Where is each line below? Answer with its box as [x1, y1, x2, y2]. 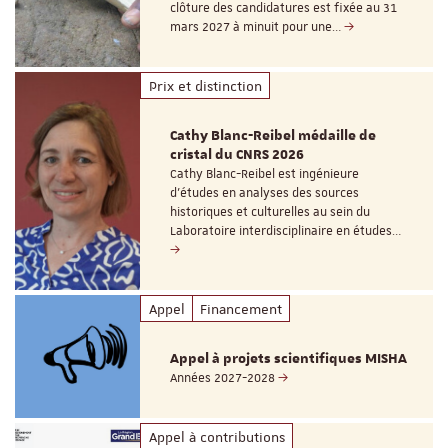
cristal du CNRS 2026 [170, 146, 305, 165]
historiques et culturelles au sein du [170, 204, 371, 221]
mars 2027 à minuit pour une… [170, 19, 345, 36]
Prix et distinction [148, 76, 262, 95]
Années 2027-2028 [170, 370, 279, 387]
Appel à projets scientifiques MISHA [170, 350, 408, 369]
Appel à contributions [148, 427, 285, 446]
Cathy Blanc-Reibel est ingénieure [170, 166, 360, 183]
